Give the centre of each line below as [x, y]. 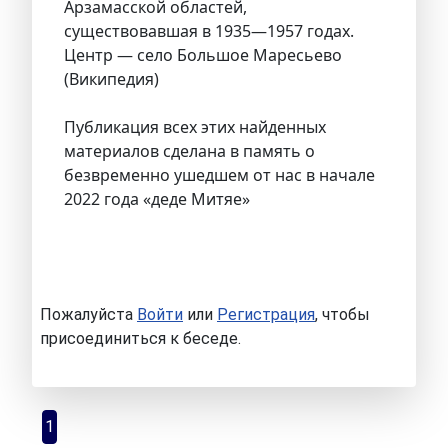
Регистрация [266, 315]
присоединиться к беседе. [140, 339]
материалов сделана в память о [189, 151]
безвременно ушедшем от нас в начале [219, 175]
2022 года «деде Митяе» [157, 199]
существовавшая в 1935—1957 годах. [209, 31]
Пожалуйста [88, 315]
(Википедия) [111, 79]
